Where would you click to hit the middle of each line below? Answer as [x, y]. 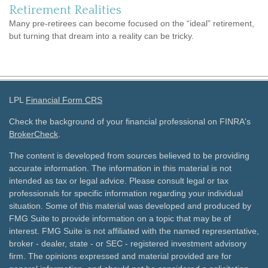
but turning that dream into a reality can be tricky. [101, 36]
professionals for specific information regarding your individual [126, 193]
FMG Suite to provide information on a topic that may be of [120, 218]
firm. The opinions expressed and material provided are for [120, 256]
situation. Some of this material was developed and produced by [130, 206]
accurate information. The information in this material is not [120, 168]
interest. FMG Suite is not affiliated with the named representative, [134, 231]
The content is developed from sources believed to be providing [129, 156]
